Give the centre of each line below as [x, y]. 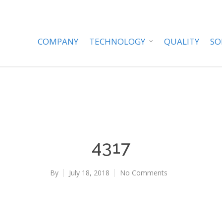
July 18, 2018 [89, 173]
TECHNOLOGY [117, 41]
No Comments [143, 173]
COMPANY [58, 41]
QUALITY [182, 41]
